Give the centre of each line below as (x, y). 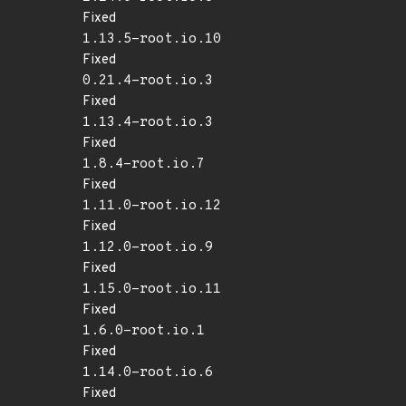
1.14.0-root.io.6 (148, 373)
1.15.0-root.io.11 (152, 290)
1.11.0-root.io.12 (152, 206)
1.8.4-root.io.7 (144, 164)
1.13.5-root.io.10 (152, 39)
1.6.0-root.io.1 (144, 331)
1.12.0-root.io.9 (148, 248)
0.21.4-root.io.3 (148, 81)
